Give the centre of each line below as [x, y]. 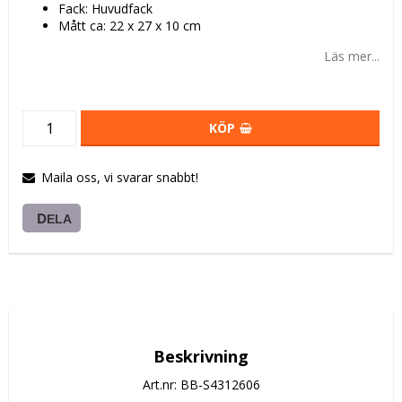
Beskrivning [201, 356]
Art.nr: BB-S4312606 [201, 384]
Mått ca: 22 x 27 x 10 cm [130, 25]
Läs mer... [352, 56]
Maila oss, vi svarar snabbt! [120, 177]
